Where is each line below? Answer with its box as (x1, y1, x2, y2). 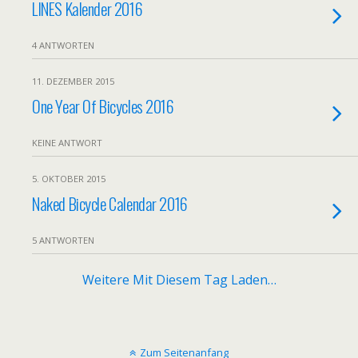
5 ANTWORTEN (32, 234, 94, 246)
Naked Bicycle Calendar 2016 (32, 191, 188, 216)
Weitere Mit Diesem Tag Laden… (82, 271, 276, 288)
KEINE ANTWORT (32, 137, 102, 149)
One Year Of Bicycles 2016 (32, 93, 174, 118)
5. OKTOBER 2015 (32, 173, 105, 185)
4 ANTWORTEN (32, 39, 94, 51)
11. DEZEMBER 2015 (32, 75, 114, 87)
